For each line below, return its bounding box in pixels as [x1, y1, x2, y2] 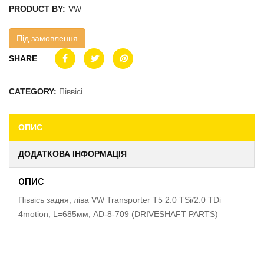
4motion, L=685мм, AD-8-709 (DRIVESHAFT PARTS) [18, 209, 218, 219]
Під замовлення [16, 34, 78, 43]
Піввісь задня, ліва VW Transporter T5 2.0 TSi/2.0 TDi [18, 195, 221, 204]
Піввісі [59, 87, 82, 96]
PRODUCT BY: [9, 4, 65, 14]
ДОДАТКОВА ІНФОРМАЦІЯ [18, 149, 127, 159]
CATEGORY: [9, 87, 59, 96]
